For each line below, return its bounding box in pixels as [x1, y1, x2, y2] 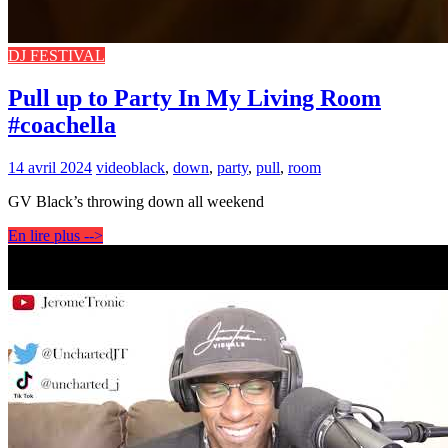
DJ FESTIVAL [8, 47, 105, 65]
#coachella [8, 112, 116, 139]
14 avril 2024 [8, 159, 92, 177]
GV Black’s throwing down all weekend [8, 193, 264, 211]
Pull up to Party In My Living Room [8, 85, 381, 112]
